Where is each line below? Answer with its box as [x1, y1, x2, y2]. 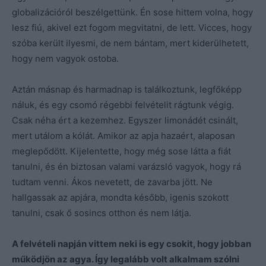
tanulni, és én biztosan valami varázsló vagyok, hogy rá [12, 160, 241, 172]
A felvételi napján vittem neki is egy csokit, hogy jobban [12, 237, 251, 249]
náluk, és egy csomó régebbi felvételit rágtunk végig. [12, 99, 234, 110]
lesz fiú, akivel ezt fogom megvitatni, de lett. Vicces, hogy [12, 21, 252, 33]
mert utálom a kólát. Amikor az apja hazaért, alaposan [12, 129, 235, 141]
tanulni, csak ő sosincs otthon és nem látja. [12, 207, 191, 218]
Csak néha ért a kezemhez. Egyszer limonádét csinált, [12, 114, 238, 126]
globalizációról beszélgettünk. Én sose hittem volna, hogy [12, 6, 253, 18]
